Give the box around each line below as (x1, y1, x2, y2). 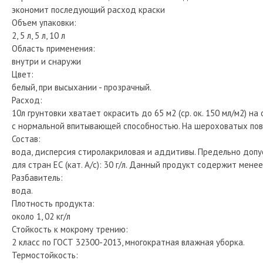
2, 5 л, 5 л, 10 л (12, 29, 65, 41)
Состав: (12, 133, 41, 144)
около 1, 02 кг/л (12, 210, 70, 222)
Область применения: (12, 42, 95, 54)
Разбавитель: (12, 171, 63, 183)
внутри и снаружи (12, 55, 81, 67)
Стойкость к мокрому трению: (12, 223, 128, 235)
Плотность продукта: (12, 197, 95, 209)
